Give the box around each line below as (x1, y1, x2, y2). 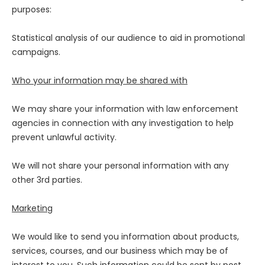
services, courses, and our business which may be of (12, 245, 228, 257)
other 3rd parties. (12, 174, 82, 186)
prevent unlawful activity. (12, 131, 117, 144)
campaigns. (12, 46, 60, 59)
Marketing (12, 202, 53, 215)
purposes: (12, 4, 51, 16)
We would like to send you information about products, (12, 231, 239, 243)
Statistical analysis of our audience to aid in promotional (12, 32, 245, 44)
